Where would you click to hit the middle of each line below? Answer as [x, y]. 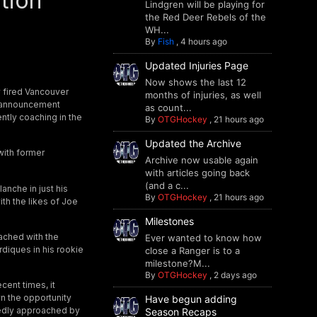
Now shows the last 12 [195, 82]
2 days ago [235, 275]
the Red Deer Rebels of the [205, 17]
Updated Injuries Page [196, 65]
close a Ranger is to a [192, 250]
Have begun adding [191, 299]
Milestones [169, 221]
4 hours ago [203, 41]
